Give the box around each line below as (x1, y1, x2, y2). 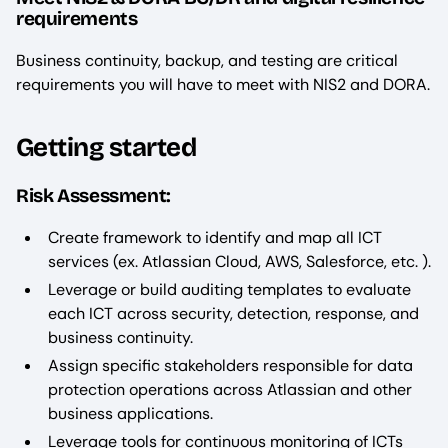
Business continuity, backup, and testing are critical (16, 49, 398, 71)
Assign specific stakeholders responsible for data (48, 354, 413, 376)
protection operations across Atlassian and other (48, 378, 412, 400)
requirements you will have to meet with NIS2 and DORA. (16, 73, 430, 95)
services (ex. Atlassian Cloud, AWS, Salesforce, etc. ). (48, 250, 431, 272)
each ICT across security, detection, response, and (48, 302, 419, 324)
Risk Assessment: (16, 183, 171, 207)
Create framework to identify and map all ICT (48, 226, 382, 248)
